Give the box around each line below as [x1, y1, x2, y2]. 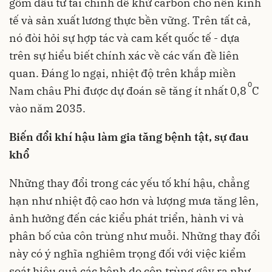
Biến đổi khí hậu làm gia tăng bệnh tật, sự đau [9, 129, 249, 144]
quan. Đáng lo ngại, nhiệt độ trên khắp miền [9, 66, 236, 80]
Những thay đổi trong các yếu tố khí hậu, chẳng [9, 175, 250, 190]
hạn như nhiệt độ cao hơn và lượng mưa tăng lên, [9, 193, 259, 208]
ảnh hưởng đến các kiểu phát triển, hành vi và [9, 211, 244, 225]
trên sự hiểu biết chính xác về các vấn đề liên [9, 48, 239, 63]
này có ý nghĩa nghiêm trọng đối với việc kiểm [9, 246, 246, 260]
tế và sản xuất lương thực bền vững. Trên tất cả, [9, 13, 251, 27]
